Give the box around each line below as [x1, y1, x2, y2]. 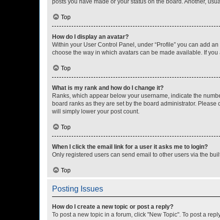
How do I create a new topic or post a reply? [52, 203, 173, 210]
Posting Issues [52, 185, 103, 193]
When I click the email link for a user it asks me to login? [52, 143, 208, 150]
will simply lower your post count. [52, 108, 139, 115]
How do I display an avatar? [52, 33, 129, 40]
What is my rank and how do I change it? [52, 84, 164, 91]
